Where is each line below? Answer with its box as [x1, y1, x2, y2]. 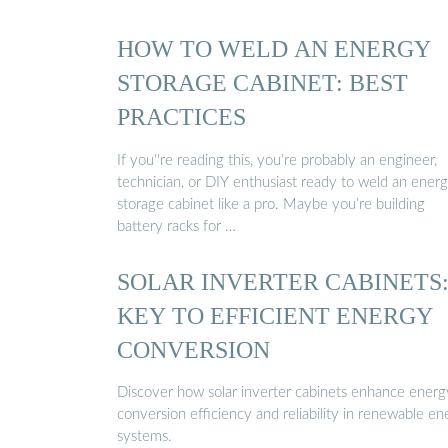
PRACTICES [117, 103, 246, 131]
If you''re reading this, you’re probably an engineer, [117, 152, 437, 168]
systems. [117, 429, 172, 445]
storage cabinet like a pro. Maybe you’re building [117, 196, 425, 212]
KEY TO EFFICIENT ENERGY [117, 301, 433, 329]
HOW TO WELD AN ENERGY [117, 35, 431, 63]
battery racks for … [117, 218, 236, 234]
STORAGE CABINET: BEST [117, 69, 408, 97]
